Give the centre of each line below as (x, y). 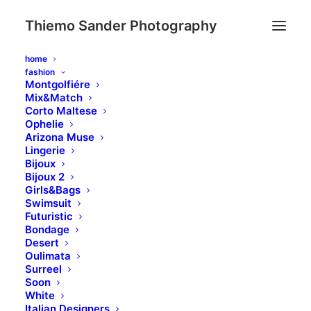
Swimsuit (48, 203)
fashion (40, 72)
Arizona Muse (60, 137)
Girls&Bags (53, 190)
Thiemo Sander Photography (121, 26)
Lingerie (45, 150)
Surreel (43, 269)
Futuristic (49, 216)
